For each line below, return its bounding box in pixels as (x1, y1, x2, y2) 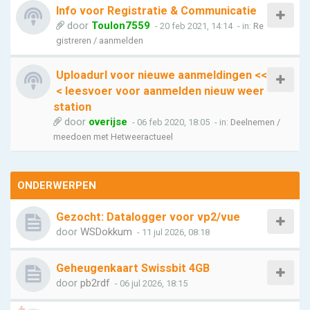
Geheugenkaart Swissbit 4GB (56, 262, 210, 275)
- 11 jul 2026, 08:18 (135, 227, 210, 237)
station (53, 100, 91, 113)
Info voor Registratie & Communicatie (56, 4, 257, 17)
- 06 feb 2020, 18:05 (130, 117, 210, 127)
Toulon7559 (91, 19, 150, 32)
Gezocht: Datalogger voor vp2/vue (56, 210, 240, 224)
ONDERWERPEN (17, 179, 96, 192)
